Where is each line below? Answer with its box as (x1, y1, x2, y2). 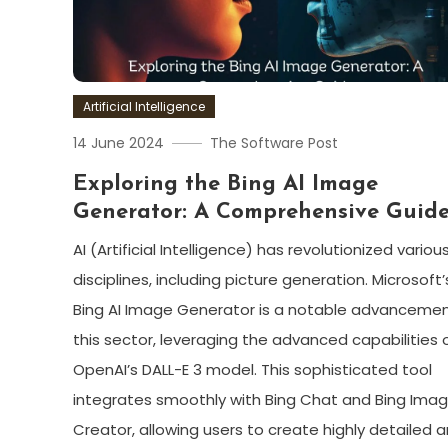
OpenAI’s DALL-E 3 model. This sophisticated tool (72, 358, 432, 380)
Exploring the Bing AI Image (72, 172, 378, 196)
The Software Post (209, 132, 338, 153)
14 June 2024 (72, 132, 164, 153)
